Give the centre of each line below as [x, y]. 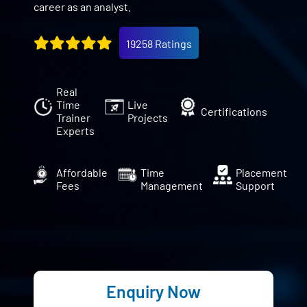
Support [256, 185]
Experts [76, 131]
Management [172, 185]
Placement [262, 172]
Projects [148, 118]
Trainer [74, 118]
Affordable [82, 172]
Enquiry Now [153, 291]
